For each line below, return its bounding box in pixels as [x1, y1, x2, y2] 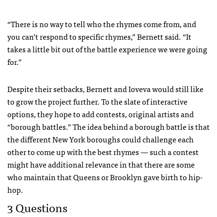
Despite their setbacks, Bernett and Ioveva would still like [7, 82, 203, 95]
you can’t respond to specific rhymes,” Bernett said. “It [7, 30, 191, 43]
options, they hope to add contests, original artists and [7, 107, 194, 120]
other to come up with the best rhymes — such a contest [7, 145, 199, 158]
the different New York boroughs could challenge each [7, 132, 194, 145]
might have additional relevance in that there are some [7, 157, 195, 170]
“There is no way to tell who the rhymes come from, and [7, 17, 196, 30]
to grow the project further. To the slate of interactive [7, 94, 187, 108]
